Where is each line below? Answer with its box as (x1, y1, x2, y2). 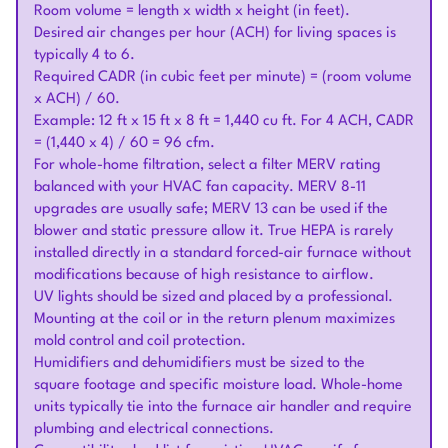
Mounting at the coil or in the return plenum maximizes (34, 312, 395, 327)
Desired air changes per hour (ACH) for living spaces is (34, 26, 396, 41)
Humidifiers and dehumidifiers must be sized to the (34, 356, 365, 371)
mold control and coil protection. (34, 334, 246, 349)
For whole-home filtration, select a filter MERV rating (34, 158, 381, 173)
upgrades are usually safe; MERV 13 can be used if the (34, 202, 388, 217)
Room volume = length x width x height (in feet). (34, 4, 350, 19)
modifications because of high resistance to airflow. (34, 268, 374, 283)
